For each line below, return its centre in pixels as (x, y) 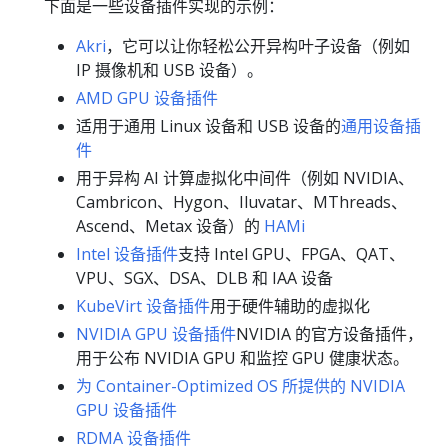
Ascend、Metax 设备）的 (170, 226)
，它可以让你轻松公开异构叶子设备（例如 (258, 46)
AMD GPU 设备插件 (147, 98)
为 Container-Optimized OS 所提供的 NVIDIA (240, 386)
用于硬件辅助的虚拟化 (290, 306)
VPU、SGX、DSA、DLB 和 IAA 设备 (204, 278)
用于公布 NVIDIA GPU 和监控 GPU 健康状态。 (242, 358)
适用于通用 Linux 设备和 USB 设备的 (208, 126)
